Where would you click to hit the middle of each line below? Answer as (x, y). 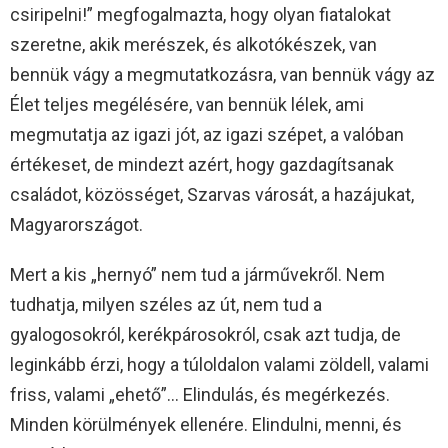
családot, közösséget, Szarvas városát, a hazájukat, (212, 195)
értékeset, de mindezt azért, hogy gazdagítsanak (202, 165)
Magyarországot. (76, 225)
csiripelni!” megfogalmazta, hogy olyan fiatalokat (200, 15)
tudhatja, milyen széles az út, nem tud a (166, 305)
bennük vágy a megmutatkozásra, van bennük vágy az (222, 75)
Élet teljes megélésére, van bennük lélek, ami (187, 105)
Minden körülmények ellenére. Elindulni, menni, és (206, 425)
